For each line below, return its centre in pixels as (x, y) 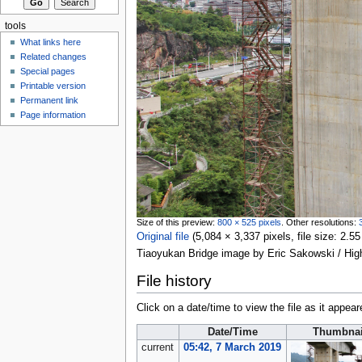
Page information (53, 115)
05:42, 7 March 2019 (232, 347)
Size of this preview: (177, 223)
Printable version (53, 86)
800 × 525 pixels (249, 223)
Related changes (54, 57)
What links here (51, 42)
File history (174, 280)
